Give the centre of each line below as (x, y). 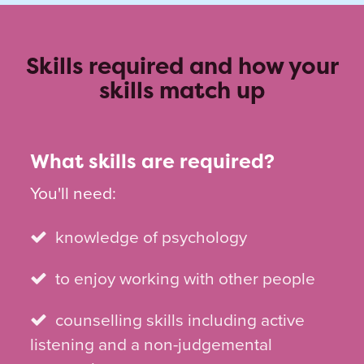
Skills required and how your (182, 65)
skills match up (182, 90)
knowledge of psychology (152, 237)
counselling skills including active (180, 320)
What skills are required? (153, 161)
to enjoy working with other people (186, 279)
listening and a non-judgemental (152, 344)
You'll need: (74, 194)
